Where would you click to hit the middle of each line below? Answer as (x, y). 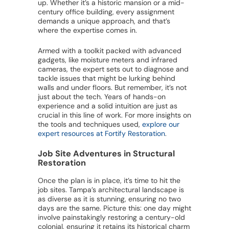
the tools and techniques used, (90, 124)
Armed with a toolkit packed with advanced (110, 51)
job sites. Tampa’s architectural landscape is (111, 190)
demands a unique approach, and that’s (104, 21)
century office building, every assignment (106, 12)
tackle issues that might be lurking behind (107, 78)
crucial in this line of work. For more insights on (114, 115)
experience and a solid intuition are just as (108, 106)
